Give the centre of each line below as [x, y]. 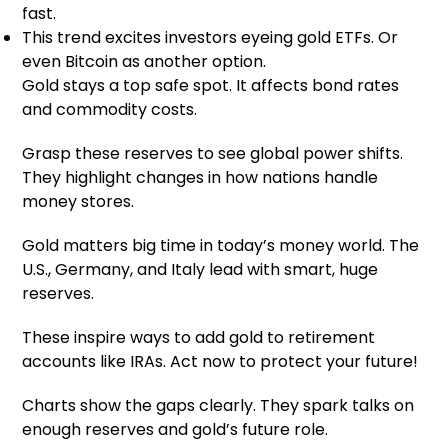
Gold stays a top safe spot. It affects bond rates [211, 86]
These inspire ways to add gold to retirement [199, 338]
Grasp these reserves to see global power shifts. [213, 154]
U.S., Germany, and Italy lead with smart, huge [200, 270]
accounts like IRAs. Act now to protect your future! [220, 362]
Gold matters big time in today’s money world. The [221, 246]
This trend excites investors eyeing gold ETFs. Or [210, 38]
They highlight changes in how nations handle [200, 178]
